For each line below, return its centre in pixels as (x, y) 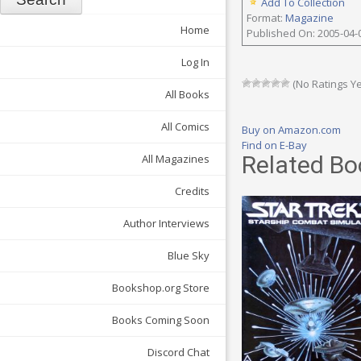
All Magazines (176, 159)
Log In (195, 62)
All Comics (185, 127)
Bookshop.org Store (161, 288)
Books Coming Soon (161, 320)
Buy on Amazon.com (291, 130)
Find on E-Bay (274, 145)
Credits (192, 191)
